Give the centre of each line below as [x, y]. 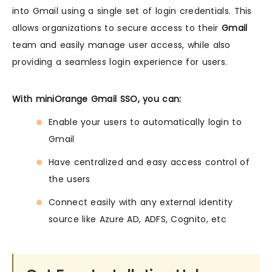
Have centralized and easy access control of [149, 162]
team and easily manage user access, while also [121, 45]
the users [70, 179]
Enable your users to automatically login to [145, 122]
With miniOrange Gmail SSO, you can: [97, 99]
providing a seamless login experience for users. [120, 62]
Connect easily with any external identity [141, 202]
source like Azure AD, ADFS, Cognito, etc [138, 219]
